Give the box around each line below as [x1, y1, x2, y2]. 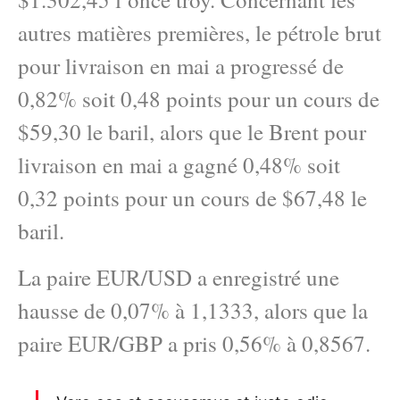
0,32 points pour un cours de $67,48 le [18, 183, 367, 213]
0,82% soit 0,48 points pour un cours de [18, 84, 379, 114]
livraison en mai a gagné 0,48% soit [18, 150, 340, 180]
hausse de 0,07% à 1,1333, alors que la [18, 295, 368, 325]
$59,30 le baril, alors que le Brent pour [18, 117, 366, 147]
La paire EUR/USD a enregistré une [18, 262, 339, 292]
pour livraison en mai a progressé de [18, 51, 344, 81]
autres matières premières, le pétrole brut [18, 18, 381, 48]
